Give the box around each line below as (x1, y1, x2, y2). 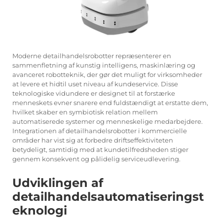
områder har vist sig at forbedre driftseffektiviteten (12, 136, 173, 144)
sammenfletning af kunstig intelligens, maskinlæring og (12, 61, 195, 69)
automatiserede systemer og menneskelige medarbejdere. (12, 117, 203, 125)
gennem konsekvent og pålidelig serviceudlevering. (12, 154, 181, 163)
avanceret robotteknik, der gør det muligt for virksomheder (12, 70, 202, 78)
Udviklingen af (12, 175, 103, 190)
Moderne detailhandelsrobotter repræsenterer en (12, 51, 171, 60)
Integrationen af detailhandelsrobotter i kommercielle (12, 126, 187, 135)
